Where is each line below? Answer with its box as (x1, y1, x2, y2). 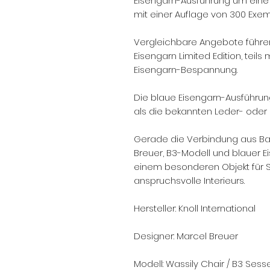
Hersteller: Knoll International (134, 202, 256, 215)
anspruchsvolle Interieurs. (134, 174, 245, 187)
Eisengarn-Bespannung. (134, 63, 237, 76)
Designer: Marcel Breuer (134, 230, 238, 242)
